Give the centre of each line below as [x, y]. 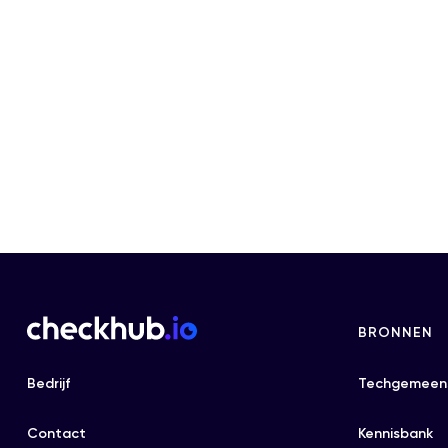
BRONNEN [396, 332]
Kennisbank [396, 433]
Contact [56, 433]
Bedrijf [48, 383]
